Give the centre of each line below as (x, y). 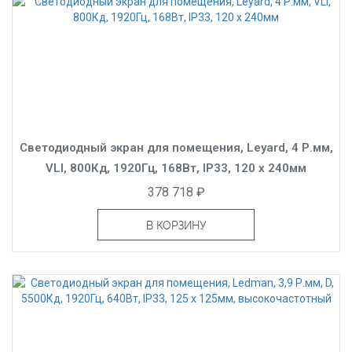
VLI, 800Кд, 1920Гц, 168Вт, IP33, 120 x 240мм (176, 168)
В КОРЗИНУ (176, 225)
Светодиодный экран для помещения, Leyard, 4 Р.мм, (176, 147)
